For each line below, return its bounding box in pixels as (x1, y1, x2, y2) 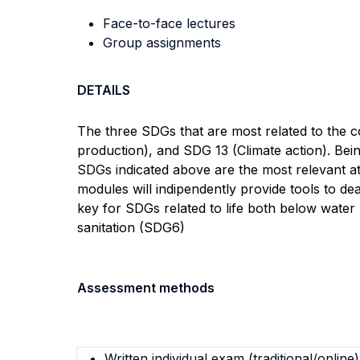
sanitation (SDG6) (77, 219, 185, 235)
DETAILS (77, 82, 130, 98)
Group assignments (103, 35, 221, 51)
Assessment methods (77, 280, 215, 296)
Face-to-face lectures (103, 15, 235, 31)
